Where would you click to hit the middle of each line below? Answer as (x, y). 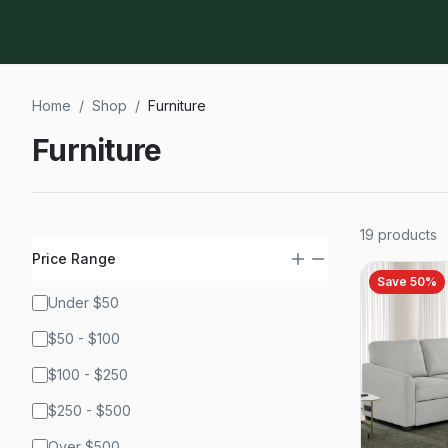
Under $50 (83, 302)
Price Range (74, 258)
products (407, 234)
